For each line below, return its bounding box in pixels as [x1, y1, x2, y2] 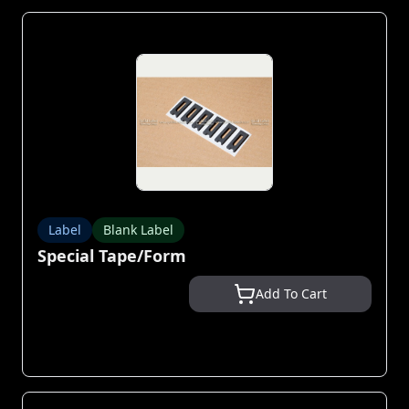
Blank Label [103, 221, 173, 238]
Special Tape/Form [37, 245, 186, 267]
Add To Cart [256, 285, 327, 302]
